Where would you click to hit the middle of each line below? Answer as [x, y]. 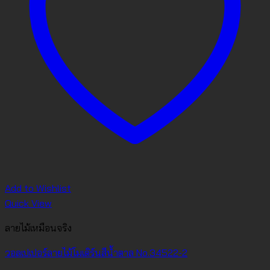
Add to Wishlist [38, 188]
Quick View [28, 203]
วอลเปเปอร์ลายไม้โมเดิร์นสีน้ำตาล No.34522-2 [96, 253]
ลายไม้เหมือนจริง [38, 228]
